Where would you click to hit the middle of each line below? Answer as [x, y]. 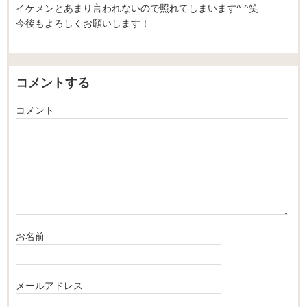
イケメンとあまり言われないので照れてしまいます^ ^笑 [137, 8]
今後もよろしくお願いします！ [83, 23]
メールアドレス [49, 286]
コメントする [53, 83]
